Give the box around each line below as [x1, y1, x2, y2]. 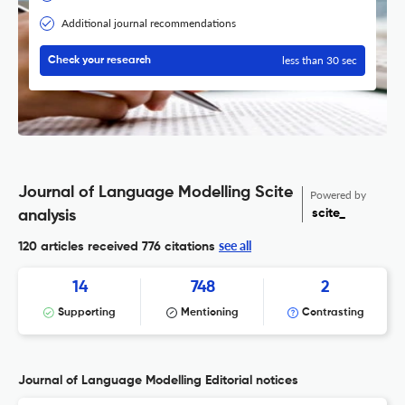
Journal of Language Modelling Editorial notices [18, 374, 298, 388]
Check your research [48, 55, 151, 67]
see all [219, 238, 251, 254]
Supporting [58, 307, 116, 319]
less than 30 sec [282, 53, 357, 68]
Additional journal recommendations [61, 16, 236, 31]
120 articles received [18, 240, 138, 254]
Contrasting [301, 307, 364, 319]
